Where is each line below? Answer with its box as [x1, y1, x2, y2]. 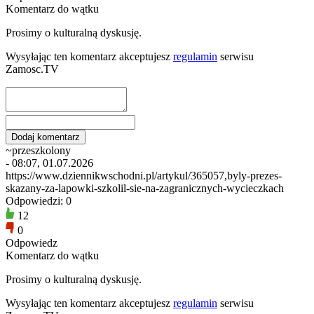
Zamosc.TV [6, 62, 59, 75]
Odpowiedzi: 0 [6, 194, 71, 207]
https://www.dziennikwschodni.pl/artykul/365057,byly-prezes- [6, 169, 282, 182]
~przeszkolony [6, 144, 71, 156]
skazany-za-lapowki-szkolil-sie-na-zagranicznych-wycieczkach [6, 182, 284, 194]
